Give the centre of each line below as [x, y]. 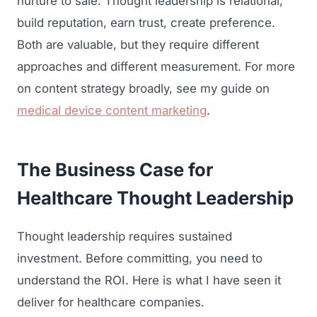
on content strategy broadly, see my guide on [143, 88]
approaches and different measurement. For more [156, 66]
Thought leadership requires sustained [125, 236]
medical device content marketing [112, 110]
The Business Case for [115, 169]
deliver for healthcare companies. [111, 302]
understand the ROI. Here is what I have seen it [149, 280]
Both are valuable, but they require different [138, 44]
